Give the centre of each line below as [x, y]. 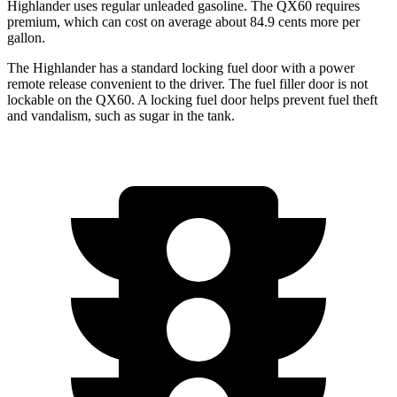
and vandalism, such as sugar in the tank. [121, 115]
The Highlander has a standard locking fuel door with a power [181, 67]
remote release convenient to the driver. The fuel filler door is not [187, 83]
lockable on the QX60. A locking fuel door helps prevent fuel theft [192, 99]
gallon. [26, 37]
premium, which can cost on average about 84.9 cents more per [183, 21]
